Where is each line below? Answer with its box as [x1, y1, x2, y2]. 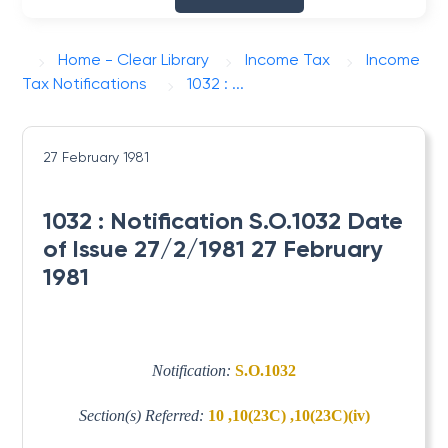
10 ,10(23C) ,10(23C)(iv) [207, 406, 370, 424]
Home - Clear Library [58, 50, 210, 69]
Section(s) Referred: [78, 406, 208, 424]
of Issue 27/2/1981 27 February [43, 234, 384, 263]
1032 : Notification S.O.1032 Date [43, 206, 404, 235]
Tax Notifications [22, 74, 148, 93]
